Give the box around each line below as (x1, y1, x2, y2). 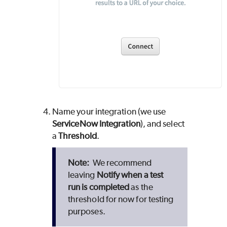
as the (129, 181, 153, 192)
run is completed (68, 181, 130, 192)
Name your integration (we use (52, 106, 166, 117)
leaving (68, 169, 97, 180)
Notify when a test (96, 169, 164, 180)
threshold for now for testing (68, 194, 174, 204)
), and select (140, 118, 184, 129)
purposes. (68, 206, 105, 216)
